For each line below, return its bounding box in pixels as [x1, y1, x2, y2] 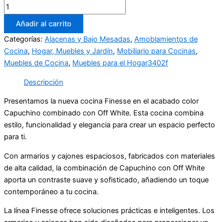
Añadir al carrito [16, 19, 71, 29]
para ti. [4, 132, 27, 142]
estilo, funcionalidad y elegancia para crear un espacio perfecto [4, 120, 215, 130]
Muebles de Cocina [4, 58, 68, 68]
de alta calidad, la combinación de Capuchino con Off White [4, 163, 205, 172]
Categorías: [4, 35, 45, 44]
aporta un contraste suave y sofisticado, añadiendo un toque [4, 175, 209, 184]
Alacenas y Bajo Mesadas [45, 35, 130, 44]
